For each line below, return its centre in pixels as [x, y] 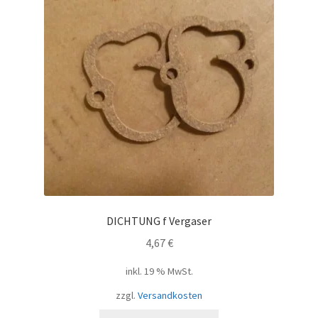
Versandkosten [170, 295]
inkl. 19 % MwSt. [159, 271]
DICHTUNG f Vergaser [159, 220]
